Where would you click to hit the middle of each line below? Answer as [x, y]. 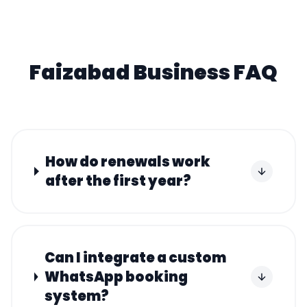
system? [76, 296]
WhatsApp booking [116, 277]
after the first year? [119, 181]
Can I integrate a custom [135, 258]
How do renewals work [128, 162]
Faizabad [80, 73]
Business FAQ [204, 73]
